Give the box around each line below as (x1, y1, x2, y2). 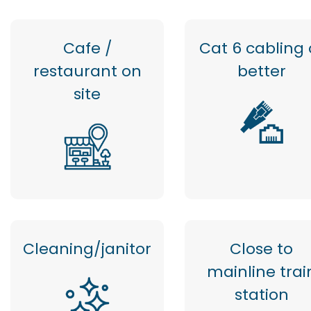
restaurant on (33, 60, 142, 82)
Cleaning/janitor (23, 238, 151, 260)
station (234, 284, 289, 305)
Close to (230, 238, 293, 260)
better (237, 60, 286, 82)
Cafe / (62, 37, 112, 59)
